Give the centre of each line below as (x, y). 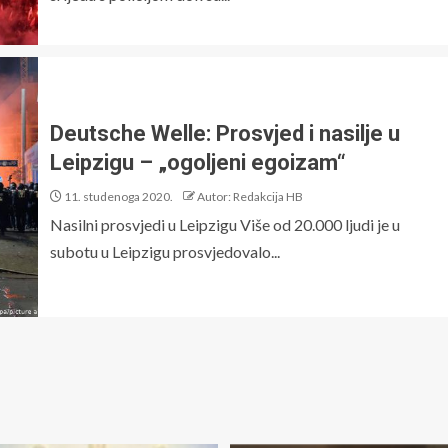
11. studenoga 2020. (117, 196)
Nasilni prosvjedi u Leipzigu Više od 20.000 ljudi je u (225, 224)
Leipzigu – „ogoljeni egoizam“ (198, 162)
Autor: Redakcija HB (250, 196)
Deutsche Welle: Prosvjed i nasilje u (225, 133)
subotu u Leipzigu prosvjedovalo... (165, 251)
